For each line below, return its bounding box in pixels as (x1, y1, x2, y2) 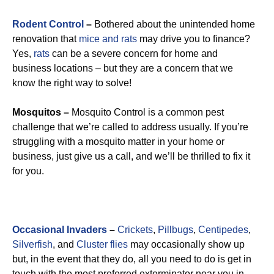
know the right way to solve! (12, 78, 131, 88)
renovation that (12, 34, 79, 44)
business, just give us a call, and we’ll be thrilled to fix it (12, 151, 250, 161)
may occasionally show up (128, 239, 245, 250)
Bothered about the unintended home (92, 19, 255, 29)
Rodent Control (12, 19, 84, 29)
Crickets (117, 224, 153, 235)
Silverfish (12, 239, 53, 250)
